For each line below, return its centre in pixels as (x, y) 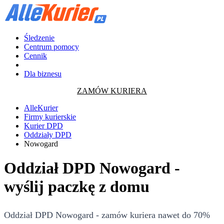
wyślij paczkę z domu (77, 187)
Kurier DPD (43, 126)
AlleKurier (41, 108)
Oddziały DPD (48, 135)
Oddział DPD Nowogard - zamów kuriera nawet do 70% (107, 215)
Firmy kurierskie (50, 117)
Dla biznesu (43, 74)
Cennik (35, 56)
